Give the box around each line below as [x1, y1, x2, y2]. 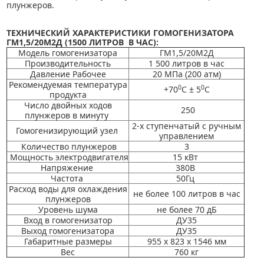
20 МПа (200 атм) [152, 68, 221, 80]
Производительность [25, 57, 111, 69]
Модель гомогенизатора [18, 47, 117, 58]
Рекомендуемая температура [8, 78, 127, 90]
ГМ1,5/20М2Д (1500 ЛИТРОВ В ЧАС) [6, 36, 156, 48]
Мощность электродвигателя [7, 151, 128, 163]
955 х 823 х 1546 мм [147, 235, 226, 247]
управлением [159, 130, 214, 141]
